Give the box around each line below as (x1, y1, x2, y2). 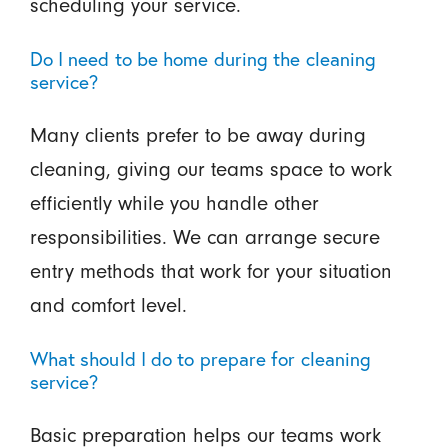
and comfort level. (29, 293, 187, 318)
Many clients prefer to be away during (29, 123, 366, 148)
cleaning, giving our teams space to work (29, 157, 392, 182)
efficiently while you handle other (29, 191, 319, 216)
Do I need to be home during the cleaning (29, 46, 377, 72)
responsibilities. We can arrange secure (29, 225, 380, 250)
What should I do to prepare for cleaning (29, 346, 372, 372)
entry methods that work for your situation (29, 259, 392, 284)
